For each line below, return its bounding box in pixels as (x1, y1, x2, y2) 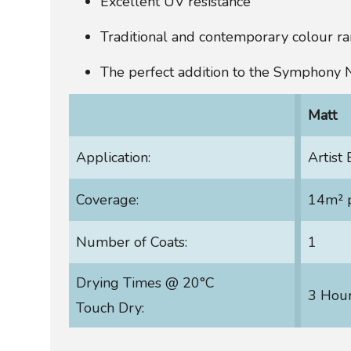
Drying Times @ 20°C (76, 273, 215, 293)
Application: (76, 148, 150, 168)
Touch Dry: (76, 299, 144, 318)
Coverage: (76, 190, 139, 210)
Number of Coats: (76, 233, 187, 252)
